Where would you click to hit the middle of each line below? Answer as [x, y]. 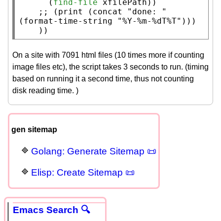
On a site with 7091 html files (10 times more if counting [108, 55]
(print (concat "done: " [110, 11]
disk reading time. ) [45, 90]
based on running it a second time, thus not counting [103, 78]
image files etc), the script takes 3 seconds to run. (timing [110, 67]
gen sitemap [34, 129]
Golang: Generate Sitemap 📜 [94, 151]
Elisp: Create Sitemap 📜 [83, 173]
